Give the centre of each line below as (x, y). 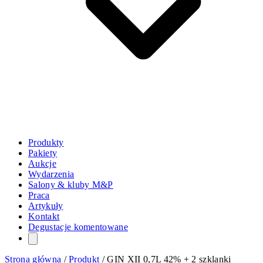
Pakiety (43, 153)
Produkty (46, 143)
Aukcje (42, 164)
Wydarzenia (51, 174)
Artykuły (46, 206)
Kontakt (44, 217)
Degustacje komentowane (78, 227)
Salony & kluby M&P (71, 185)
